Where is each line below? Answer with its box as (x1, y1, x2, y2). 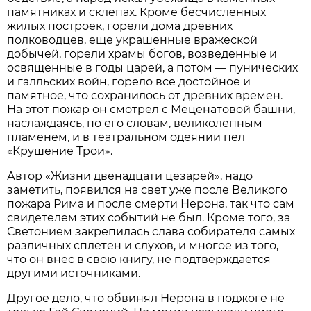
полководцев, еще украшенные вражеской (7, 33, 258, 47)
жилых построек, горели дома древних (7, 19, 233, 33)
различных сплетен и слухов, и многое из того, (7, 238, 279, 252)
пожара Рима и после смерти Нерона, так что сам (7, 196, 295, 210)
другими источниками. (7, 266, 141, 280)
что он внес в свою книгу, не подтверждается (7, 252, 271, 266)
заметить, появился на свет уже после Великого (7, 183, 288, 196)
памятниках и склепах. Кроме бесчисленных (7, 5, 267, 19)
